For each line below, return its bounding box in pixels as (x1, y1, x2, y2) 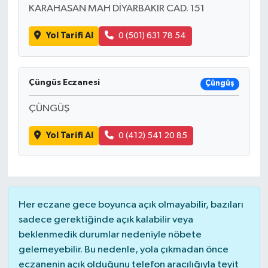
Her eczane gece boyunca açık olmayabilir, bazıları (18, 200, 243, 211)
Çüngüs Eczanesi (28, 78, 100, 87)
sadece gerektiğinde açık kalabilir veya (18, 215, 193, 226)
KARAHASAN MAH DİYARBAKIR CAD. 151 (28, 4, 205, 14)
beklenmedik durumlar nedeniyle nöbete (18, 230, 202, 240)
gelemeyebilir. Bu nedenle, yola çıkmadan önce (18, 245, 229, 255)
